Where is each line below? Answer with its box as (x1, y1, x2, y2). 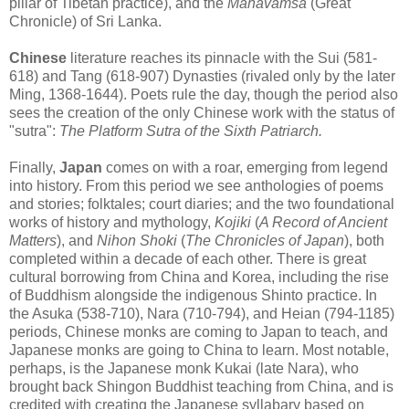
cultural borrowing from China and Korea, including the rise (9, 268, 389, 285)
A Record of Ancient (259, 214, 387, 230)
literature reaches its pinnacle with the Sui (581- (67, 49, 377, 66)
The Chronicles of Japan (185, 232, 344, 248)
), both (344, 232, 384, 248)
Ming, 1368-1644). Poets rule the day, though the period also (9, 86, 398, 102)
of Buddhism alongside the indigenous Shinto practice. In (9, 287, 377, 303)
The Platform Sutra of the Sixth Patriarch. (59, 122, 322, 139)
